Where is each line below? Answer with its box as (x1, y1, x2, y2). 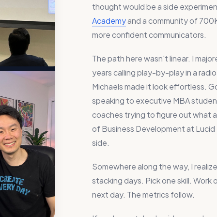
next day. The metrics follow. (92, 189, 195, 200)
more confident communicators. (92, 30, 206, 40)
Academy (92, 15, 126, 26)
